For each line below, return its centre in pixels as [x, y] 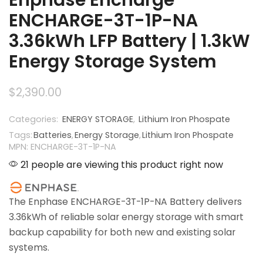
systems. [29, 248]
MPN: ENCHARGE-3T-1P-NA [63, 146]
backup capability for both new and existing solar [122, 232]
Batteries [53, 135]
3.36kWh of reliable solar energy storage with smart [126, 217]
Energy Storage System [113, 61]
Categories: [35, 119]
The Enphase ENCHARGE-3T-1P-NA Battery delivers [125, 202]
